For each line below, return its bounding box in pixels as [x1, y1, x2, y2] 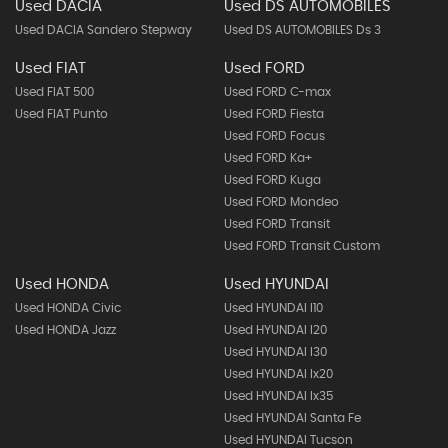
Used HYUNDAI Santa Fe [223, 412, 361, 424]
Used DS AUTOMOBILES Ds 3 [223, 24, 381, 36]
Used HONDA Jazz [15, 324, 116, 336]
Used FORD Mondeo [223, 196, 339, 208]
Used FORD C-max [223, 86, 331, 98]
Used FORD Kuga [223, 174, 321, 186]
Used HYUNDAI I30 [223, 346, 327, 358]
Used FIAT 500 [15, 86, 94, 98]
